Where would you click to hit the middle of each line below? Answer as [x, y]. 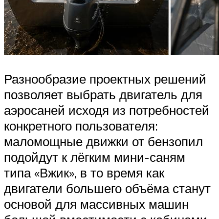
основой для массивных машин [96, 204]
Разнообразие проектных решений [105, 78]
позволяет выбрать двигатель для [103, 94]
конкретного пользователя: [81, 125]
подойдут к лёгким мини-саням [95, 157]
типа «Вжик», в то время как [84, 172]
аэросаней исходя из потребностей [107, 110]
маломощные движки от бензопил [103, 141]
